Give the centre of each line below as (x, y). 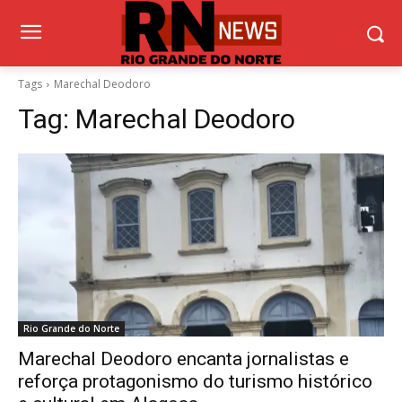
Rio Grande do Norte (71, 329)
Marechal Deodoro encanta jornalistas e (184, 359)
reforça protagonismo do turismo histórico (195, 382)
